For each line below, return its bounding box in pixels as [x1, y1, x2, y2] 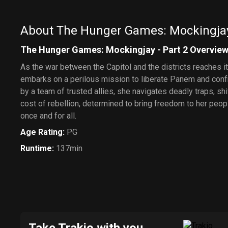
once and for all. [20, 111, 76, 121]
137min [56, 144, 82, 153]
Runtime [20, 144, 52, 153]
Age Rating [20, 127, 63, 137]
